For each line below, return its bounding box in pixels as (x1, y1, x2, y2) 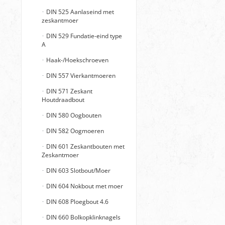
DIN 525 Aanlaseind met (45, 8, 114, 16)
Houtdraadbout (42, 95, 84, 104)
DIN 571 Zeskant (45, 87, 92, 95)
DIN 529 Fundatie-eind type (45, 32, 122, 40)
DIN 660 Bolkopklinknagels (45, 213, 121, 221)
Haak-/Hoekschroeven (45, 56, 108, 64)
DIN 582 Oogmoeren (45, 127, 104, 135)
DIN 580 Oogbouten (45, 111, 101, 120)
